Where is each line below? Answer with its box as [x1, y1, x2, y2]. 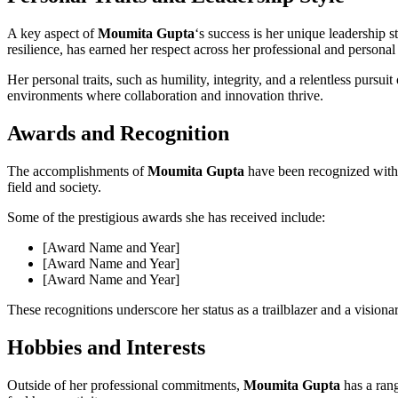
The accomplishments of [7, 163, 147, 179]
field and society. [7, 179, 101, 195]
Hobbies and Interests [7, 335, 205, 359]
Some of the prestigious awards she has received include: [7, 209, 325, 225]
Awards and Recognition [7, 122, 229, 146]
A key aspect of [7, 26, 98, 42]
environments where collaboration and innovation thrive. [7, 88, 323, 104]
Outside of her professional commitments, [7, 377, 243, 393]
